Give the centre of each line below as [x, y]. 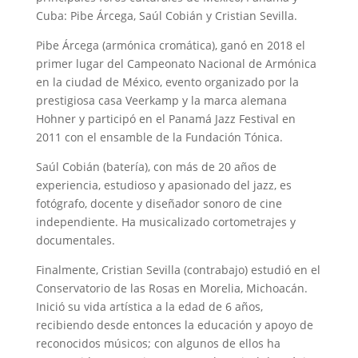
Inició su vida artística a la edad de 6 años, [149, 307]
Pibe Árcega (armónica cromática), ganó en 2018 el [170, 46]
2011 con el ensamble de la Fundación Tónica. [159, 137]
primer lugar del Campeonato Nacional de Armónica [176, 64]
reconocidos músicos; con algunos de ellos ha [158, 344]
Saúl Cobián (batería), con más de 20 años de [156, 167]
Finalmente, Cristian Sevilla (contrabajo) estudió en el [178, 270]
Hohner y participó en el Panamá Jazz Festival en [165, 119]
